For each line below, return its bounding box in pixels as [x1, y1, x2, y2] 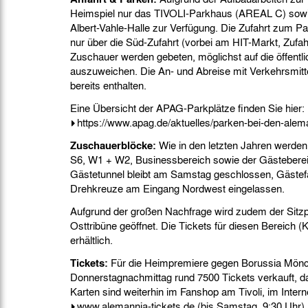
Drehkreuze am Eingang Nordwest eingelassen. [70, 181, 285, 196]
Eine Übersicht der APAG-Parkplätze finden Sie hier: [70, 100, 305, 115]
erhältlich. [70, 232, 113, 247]
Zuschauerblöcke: [70, 137, 156, 153]
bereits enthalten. [70, 78, 146, 93]
